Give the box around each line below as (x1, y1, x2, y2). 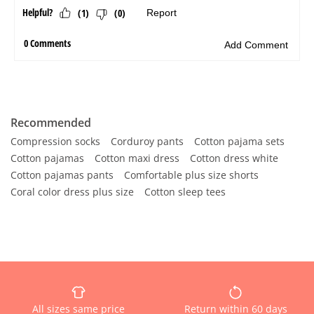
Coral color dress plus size (11, 185, 134, 198)
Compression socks (11, 135, 100, 148)
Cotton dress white (190, 151, 278, 165)
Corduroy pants (111, 135, 184, 148)
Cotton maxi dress (95, 151, 179, 165)
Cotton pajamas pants (11, 168, 114, 182)
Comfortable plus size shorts (124, 168, 259, 182)
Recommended (11, 115, 91, 130)
